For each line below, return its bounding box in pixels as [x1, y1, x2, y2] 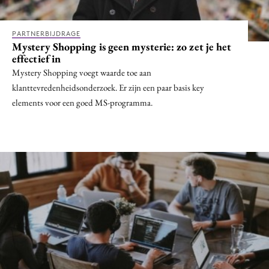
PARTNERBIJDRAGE [12, 29, 80, 38]
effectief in [12, 51, 61, 65]
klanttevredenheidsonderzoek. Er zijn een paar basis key [12, 81, 204, 93]
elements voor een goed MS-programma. [12, 96, 153, 108]
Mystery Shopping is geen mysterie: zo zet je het [12, 39, 232, 53]
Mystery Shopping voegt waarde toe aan [12, 66, 151, 78]
